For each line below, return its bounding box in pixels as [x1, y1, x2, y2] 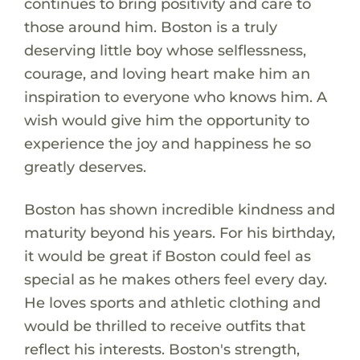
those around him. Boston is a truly [23, 17, 277, 36]
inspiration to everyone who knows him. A [23, 87, 327, 106]
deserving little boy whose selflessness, [23, 40, 306, 59]
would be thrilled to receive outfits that [23, 316, 305, 335]
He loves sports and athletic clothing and [23, 292, 321, 312]
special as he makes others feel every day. [23, 269, 327, 288]
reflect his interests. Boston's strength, [23, 339, 300, 358]
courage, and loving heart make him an [23, 63, 310, 83]
